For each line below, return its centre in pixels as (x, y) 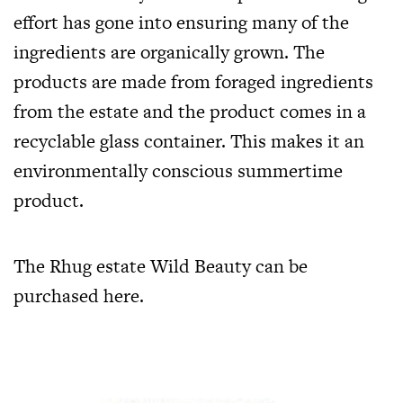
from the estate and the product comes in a (190, 111)
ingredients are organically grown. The (169, 51)
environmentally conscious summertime (178, 170)
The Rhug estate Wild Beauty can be (161, 265)
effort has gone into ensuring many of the (181, 22)
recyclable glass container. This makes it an (189, 140)
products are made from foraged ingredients (193, 81)
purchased (58, 295)
